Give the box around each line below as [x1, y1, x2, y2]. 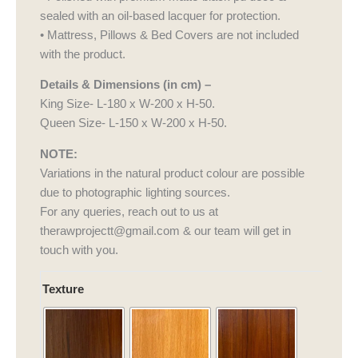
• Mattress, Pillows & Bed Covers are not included [40, 28, 299, 42]
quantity [86, 312, 127, 325]
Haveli [86, 273, 119, 287]
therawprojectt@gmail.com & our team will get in [40, 224, 291, 237]
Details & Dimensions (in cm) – [40, 78, 211, 92]
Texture [42, 282, 84, 296]
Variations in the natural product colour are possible [40, 166, 304, 180]
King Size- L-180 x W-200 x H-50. [40, 97, 215, 111]
